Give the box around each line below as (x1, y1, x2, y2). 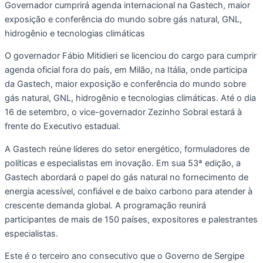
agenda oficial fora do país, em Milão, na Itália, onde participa (5, 65, 247, 76)
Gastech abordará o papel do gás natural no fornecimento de (5, 171, 248, 183)
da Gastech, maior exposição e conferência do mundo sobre (5, 79, 246, 90)
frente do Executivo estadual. (5, 121, 120, 132)
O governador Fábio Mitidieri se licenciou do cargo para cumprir (5, 50, 257, 62)
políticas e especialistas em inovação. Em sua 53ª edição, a (5, 157, 241, 168)
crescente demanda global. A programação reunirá (5, 200, 206, 211)
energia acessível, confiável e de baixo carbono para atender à (5, 186, 252, 197)
